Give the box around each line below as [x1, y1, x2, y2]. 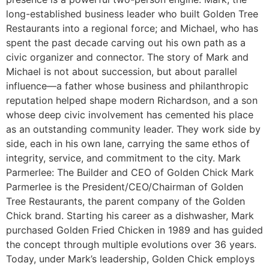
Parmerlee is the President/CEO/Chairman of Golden [6, 181, 243, 193]
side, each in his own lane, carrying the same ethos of [6, 138, 250, 150]
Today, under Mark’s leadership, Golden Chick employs [6, 253, 255, 265]
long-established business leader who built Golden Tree [6, 8, 258, 20]
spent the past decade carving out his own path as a [6, 37, 246, 49]
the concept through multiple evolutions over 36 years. [6, 238, 256, 251]
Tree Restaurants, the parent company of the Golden [6, 195, 245, 208]
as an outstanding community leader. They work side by [6, 123, 261, 136]
